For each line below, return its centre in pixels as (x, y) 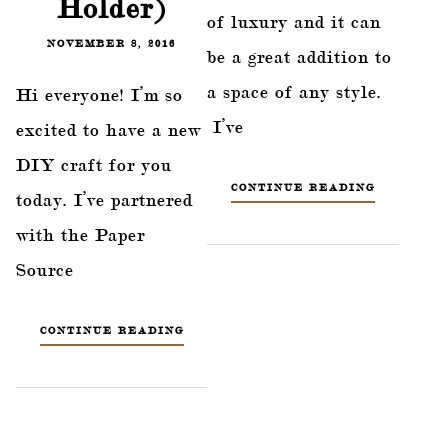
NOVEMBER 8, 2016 (112, 42)
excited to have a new (108, 129)
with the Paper (80, 234)
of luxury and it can (294, 21)
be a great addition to (300, 56)
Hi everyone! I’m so (99, 94)
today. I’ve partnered (104, 199)
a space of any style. (295, 91)
